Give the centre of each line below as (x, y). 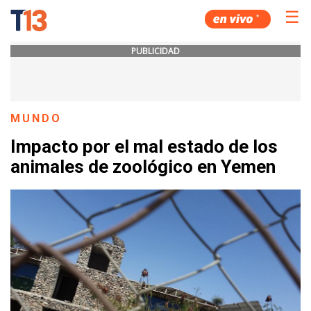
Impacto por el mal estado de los (144, 147)
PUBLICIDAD (155, 51)
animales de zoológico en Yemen (143, 167)
